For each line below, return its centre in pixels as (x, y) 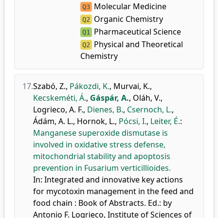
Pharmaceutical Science (136, 32)
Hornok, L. (96, 121)
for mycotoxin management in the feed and (113, 191)
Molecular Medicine (129, 6)
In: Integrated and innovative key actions (108, 180)
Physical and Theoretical (137, 44)
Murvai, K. (132, 86)
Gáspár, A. (109, 98)
